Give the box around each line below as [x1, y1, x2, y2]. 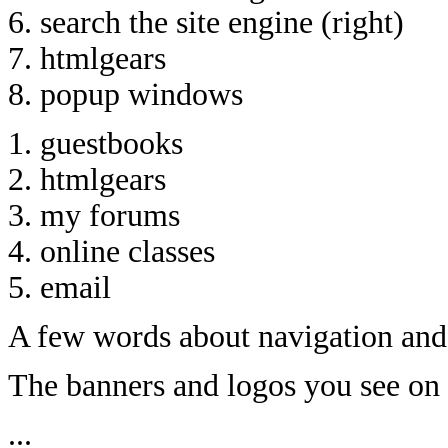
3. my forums [8, 198, 180, 233]
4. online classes [8, 234, 215, 269]
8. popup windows [8, 77, 243, 112]
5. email [8, 270, 111, 305]
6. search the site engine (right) [8, 5, 404, 40]
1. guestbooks [8, 126, 183, 161]
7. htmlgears [8, 41, 166, 76]
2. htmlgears [8, 162, 166, 197]
